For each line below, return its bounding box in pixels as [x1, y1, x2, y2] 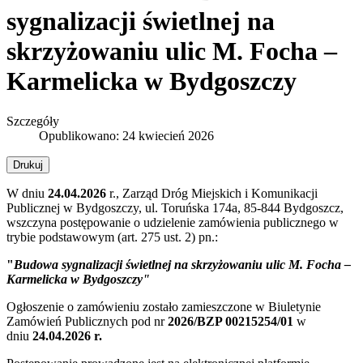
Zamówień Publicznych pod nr [6, 314, 164, 328]
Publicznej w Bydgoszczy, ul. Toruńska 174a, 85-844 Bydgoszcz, [6, 200, 344, 215]
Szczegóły [6, 113, 59, 128]
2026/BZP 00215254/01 [164, 314, 293, 328]
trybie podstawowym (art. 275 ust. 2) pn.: [6, 229, 218, 244]
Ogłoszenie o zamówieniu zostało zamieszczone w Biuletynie [6, 299, 321, 314]
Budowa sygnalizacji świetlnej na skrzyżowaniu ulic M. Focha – [14, 257, 351, 271]
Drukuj [13, 158, 43, 171]
